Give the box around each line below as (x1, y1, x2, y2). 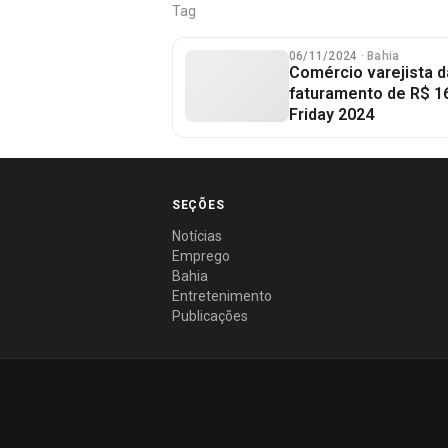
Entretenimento (172, 288, 272, 304)
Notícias (172, 228, 222, 244)
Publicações (172, 308, 248, 324)
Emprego (172, 248, 230, 264)
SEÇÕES (172, 198, 225, 212)
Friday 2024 (289, 105, 374, 124)
